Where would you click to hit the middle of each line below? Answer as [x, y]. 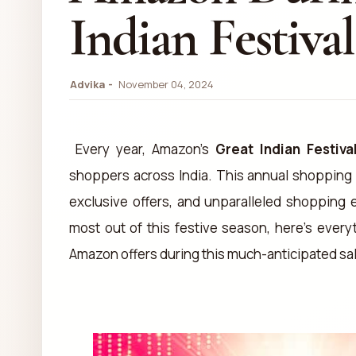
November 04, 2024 [166, 84]
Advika [87, 84]
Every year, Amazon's [143, 149]
